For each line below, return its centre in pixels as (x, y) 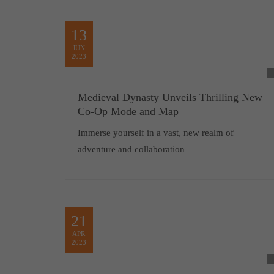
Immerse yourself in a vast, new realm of (155, 133)
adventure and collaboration (131, 149)
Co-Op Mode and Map (128, 111)
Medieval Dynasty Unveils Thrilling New (170, 97)
